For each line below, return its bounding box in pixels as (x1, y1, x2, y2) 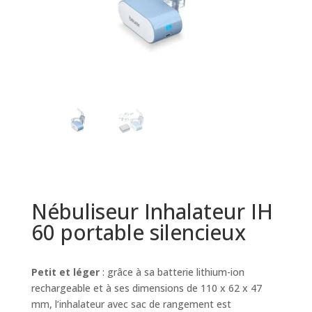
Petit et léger (31, 265, 100, 279)
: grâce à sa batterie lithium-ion (99, 265, 244, 279)
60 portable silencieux (31, 218, 246, 247)
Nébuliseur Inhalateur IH (31, 197, 273, 226)
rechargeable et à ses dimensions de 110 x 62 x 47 (31, 281, 262, 295)
